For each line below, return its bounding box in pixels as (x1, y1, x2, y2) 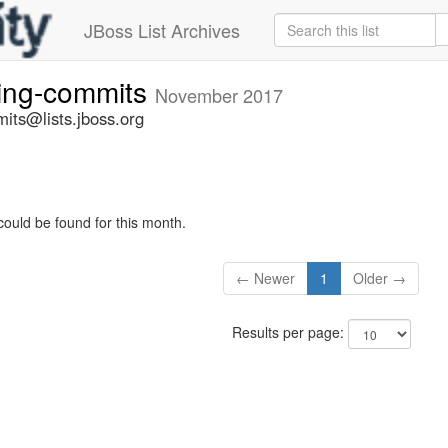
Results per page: (231, 322, 348, 343)
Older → (353, 268, 407, 289)
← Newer (236, 268, 296, 289)
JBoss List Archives (84, 17, 240, 43)
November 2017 (155, 82, 283, 108)
